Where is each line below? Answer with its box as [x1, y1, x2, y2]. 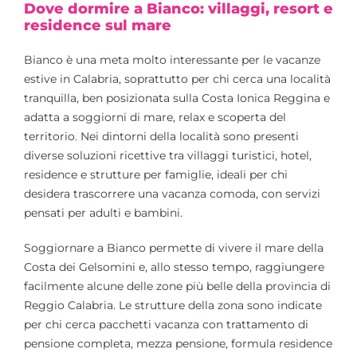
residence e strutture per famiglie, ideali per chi [24, 167, 288, 182]
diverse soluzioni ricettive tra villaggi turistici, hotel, [24, 147, 312, 163]
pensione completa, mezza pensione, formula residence [24, 335, 332, 351]
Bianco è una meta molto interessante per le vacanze [24, 52, 320, 67]
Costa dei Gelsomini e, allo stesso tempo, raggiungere [24, 259, 324, 274]
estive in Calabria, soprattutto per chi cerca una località [24, 71, 331, 86]
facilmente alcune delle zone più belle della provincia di [24, 278, 331, 293]
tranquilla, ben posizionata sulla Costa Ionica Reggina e [24, 90, 330, 105]
